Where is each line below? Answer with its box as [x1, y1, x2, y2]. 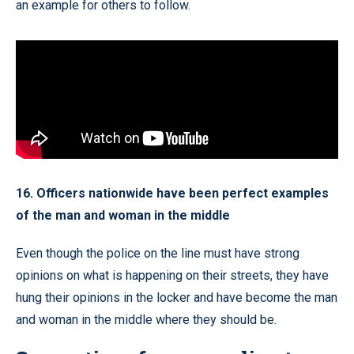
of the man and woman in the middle [16, 208, 230, 224]
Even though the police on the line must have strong [16, 246, 299, 262]
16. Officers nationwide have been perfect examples [16, 186, 329, 201]
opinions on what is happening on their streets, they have [16, 268, 329, 284]
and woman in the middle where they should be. [16, 312, 277, 328]
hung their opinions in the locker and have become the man [16, 290, 337, 306]
